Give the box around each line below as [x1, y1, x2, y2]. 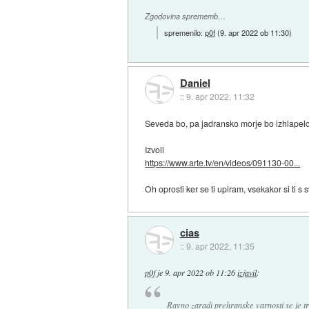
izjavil [237, 267, 257, 279]
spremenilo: [164, 26, 206, 38]
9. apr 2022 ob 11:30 [220, 26, 290, 38]
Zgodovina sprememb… [145, 11, 226, 22]
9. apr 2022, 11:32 [186, 90, 255, 103]
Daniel [179, 75, 210, 91]
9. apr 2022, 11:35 [186, 240, 255, 252]
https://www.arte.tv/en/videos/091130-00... [145, 156, 301, 168]
